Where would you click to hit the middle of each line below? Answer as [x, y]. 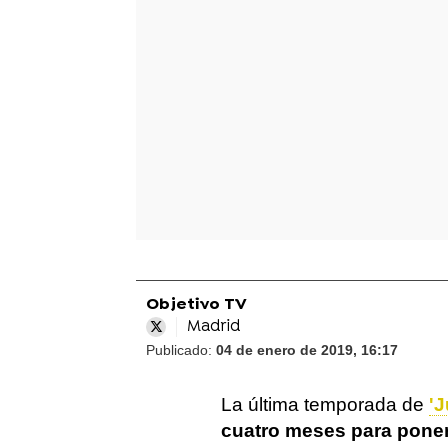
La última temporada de [325, 404]
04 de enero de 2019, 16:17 [307, 350]
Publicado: [181, 350]
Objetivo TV [196, 305]
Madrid [213, 327]
